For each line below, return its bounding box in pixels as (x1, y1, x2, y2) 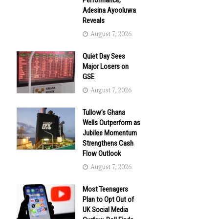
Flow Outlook (83, 149, 121, 158)
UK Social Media (83, 205, 128, 215)
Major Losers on (83, 62, 129, 71)
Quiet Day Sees (83, 52, 125, 61)
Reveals (83, 16, 105, 25)
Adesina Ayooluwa (83, 6, 136, 15)
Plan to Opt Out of (83, 195, 134, 204)
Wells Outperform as (83, 118, 140, 128)
